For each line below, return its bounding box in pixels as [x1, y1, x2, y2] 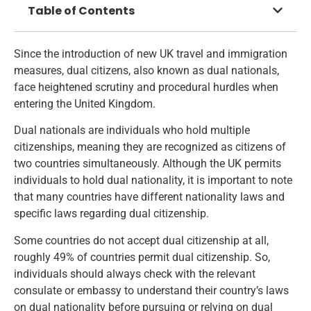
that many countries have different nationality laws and [14, 190, 285, 204]
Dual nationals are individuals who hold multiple [14, 124, 250, 137]
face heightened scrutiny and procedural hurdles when [14, 80, 278, 94]
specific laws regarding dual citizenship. [14, 207, 209, 221]
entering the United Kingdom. [14, 96, 155, 110]
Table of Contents [28, 2, 135, 19]
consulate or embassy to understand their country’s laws [14, 283, 289, 297]
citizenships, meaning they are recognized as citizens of [14, 140, 286, 154]
